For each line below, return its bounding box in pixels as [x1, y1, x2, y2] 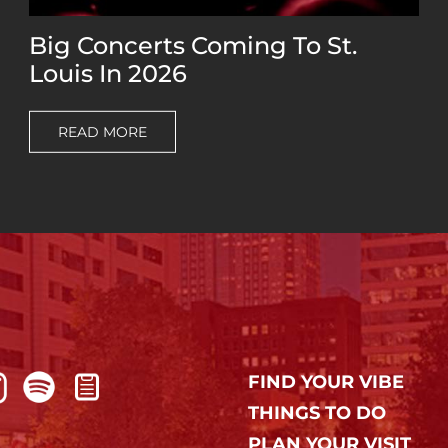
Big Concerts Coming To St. [29, 30, 358, 60]
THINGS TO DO [247, 402, 386, 425]
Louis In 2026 [29, 58, 188, 88]
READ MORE [58, 122, 148, 141]
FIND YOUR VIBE [247, 371, 404, 394]
